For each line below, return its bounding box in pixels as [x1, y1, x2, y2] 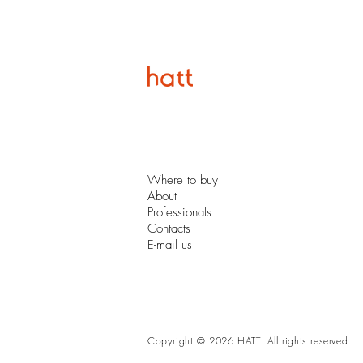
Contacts [147, 220, 190, 237]
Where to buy [147, 172, 218, 188]
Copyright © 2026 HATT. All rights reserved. [147, 334, 352, 348]
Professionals [147, 204, 211, 220]
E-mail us [147, 237, 192, 253]
